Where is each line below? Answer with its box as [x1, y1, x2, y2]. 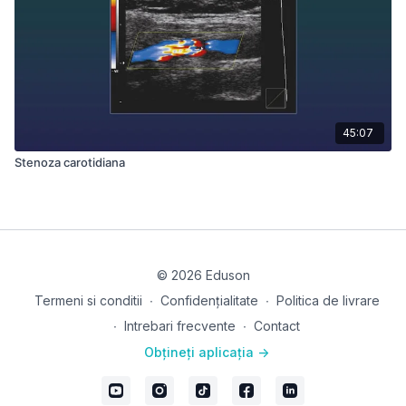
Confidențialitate [159, 293, 258, 308]
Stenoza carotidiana [14, 154, 125, 169]
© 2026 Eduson [156, 267, 250, 283]
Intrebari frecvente [124, 318, 236, 333]
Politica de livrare [275, 293, 380, 308]
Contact [254, 318, 300, 333]
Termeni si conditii [34, 293, 142, 308]
